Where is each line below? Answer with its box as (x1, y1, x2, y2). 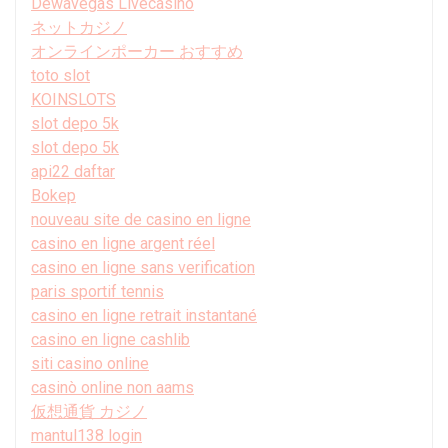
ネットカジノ (31, 17, 127, 37)
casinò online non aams (31, 377, 194, 397)
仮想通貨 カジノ (31, 401, 147, 421)
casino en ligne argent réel (31, 233, 215, 253)
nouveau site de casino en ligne (31, 209, 251, 229)
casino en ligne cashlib (31, 329, 190, 349)
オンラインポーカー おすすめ (31, 41, 243, 61)
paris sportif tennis (31, 281, 164, 301)
